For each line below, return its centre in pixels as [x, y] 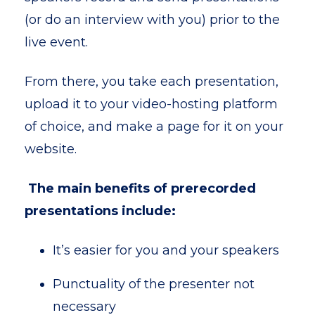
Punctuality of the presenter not [154, 284]
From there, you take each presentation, [152, 82]
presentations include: [100, 211]
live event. [56, 42]
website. [51, 149]
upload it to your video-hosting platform [151, 104]
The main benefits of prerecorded [140, 188]
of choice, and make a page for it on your [154, 127]
